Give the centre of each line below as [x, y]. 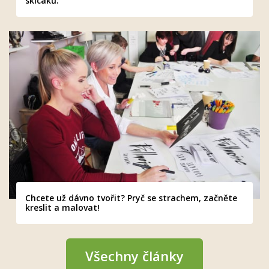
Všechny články [134, 256]
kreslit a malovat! [62, 208]
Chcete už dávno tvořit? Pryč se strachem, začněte [131, 198]
